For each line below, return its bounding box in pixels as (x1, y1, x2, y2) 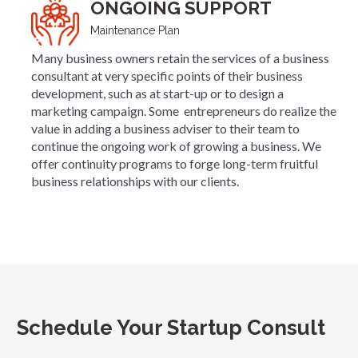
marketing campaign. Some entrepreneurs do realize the (31, 102, 336, 118)
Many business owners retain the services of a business (31, 50, 329, 66)
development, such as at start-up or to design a (31, 85, 284, 101)
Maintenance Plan (89, 23, 180, 37)
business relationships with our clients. (31, 173, 239, 189)
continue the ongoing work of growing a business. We (31, 137, 321, 153)
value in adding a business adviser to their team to (31, 120, 300, 136)
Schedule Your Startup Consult (17, 315, 325, 340)
